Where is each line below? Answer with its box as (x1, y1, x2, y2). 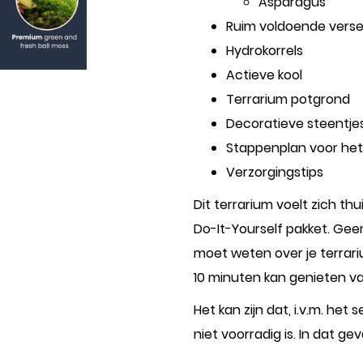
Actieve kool (226, 66, 305, 84)
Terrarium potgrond (226, 90, 350, 109)
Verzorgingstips (226, 163, 323, 181)
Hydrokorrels (226, 41, 306, 60)
